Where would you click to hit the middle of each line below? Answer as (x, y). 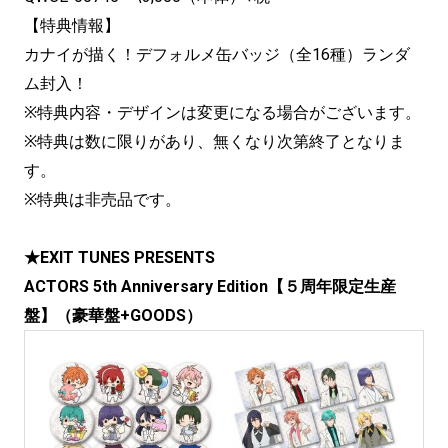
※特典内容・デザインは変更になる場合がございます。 (222, 112)
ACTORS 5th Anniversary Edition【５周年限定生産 (210, 286)
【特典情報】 (72, 25)
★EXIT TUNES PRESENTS (119, 257)
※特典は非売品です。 (102, 199)
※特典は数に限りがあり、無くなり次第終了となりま (214, 141)
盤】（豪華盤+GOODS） (113, 315)
